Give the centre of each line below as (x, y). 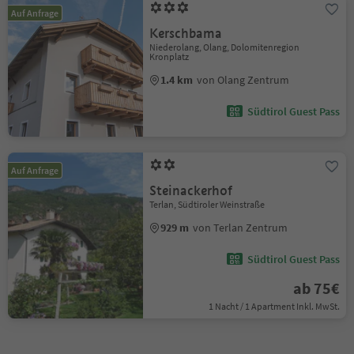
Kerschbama (186, 34)
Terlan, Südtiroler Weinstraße (207, 204)
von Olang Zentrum (243, 80)
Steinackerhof (191, 191)
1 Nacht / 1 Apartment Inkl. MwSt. (274, 306)
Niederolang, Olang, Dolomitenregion (225, 47)
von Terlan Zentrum (241, 228)
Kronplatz (169, 56)
